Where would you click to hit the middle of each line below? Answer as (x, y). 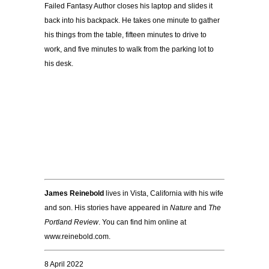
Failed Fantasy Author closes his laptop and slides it (128, 6)
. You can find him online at (142, 222)
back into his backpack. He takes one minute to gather (132, 21)
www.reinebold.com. (77, 237)
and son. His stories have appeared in (107, 208)
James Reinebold (74, 194)
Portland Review (71, 222)
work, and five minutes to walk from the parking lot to (129, 50)
